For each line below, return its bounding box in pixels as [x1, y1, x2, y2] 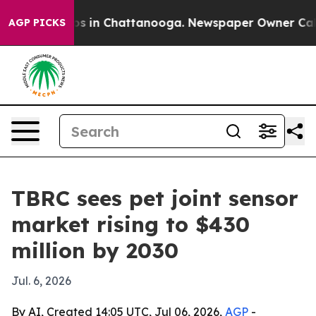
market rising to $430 [11, 211, 250, 238]
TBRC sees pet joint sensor [11, 185, 298, 212]
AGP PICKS [8, 16, 66, 29]
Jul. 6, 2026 [11, 274, 71, 288]
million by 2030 [11, 237, 178, 264]
